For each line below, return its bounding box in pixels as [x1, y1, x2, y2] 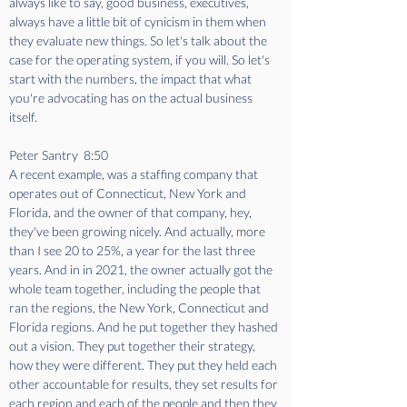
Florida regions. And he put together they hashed [9, 319, 281, 334]
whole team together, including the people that [9, 281, 263, 296]
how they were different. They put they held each [9, 357, 280, 372]
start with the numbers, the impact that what [9, 71, 254, 86]
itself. [9, 109, 40, 124]
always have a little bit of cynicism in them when [9, 14, 269, 29]
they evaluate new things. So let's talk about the [9, 33, 270, 48]
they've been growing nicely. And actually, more [9, 223, 268, 239]
